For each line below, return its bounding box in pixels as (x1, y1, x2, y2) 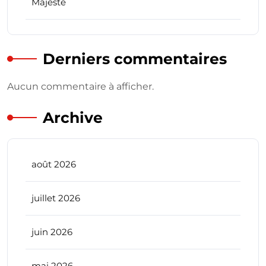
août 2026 (31, 159, 76, 170)
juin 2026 (31, 226, 72, 238)
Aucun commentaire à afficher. (7, 81, 154, 93)
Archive (43, 109, 103, 127)
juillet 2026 (31, 192, 80, 204)
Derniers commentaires (43, 50, 227, 68)
